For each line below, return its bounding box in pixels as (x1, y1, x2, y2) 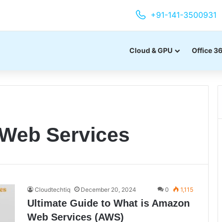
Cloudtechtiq (35, 186, 70, 193)
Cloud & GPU (129, 46, 172, 55)
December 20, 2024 (81, 186, 136, 193)
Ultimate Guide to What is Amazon (27, 198, 190, 209)
